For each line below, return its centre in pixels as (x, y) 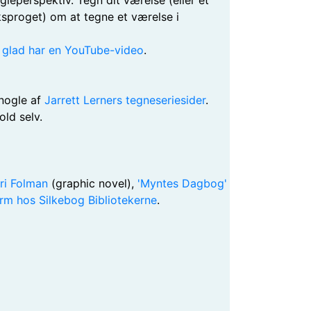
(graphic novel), (93, 183)
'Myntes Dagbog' (182, 183)
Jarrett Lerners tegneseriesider (125, 100)
